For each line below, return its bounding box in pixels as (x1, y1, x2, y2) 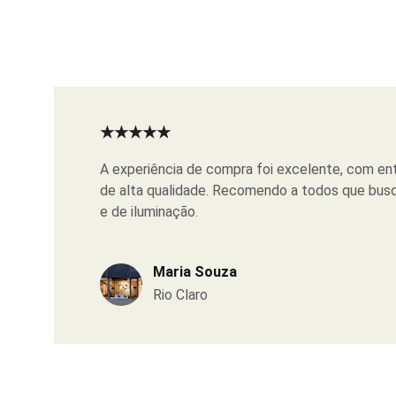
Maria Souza (153, 263, 237, 280)
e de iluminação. (100, 203, 198, 220)
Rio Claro (153, 286, 208, 303)
